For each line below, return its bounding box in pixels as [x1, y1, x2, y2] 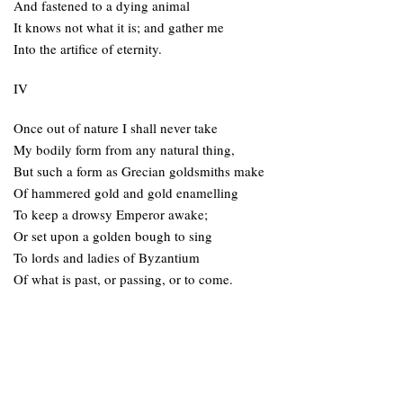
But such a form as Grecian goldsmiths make [13, 162, 264, 180]
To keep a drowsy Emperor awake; [13, 205, 208, 223]
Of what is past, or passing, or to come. [13, 270, 233, 288]
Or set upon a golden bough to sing [13, 227, 212, 245]
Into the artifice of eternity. [13, 40, 162, 58]
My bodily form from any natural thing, [13, 140, 235, 158]
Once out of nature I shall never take [13, 119, 218, 137]
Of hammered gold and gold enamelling [13, 184, 238, 201]
